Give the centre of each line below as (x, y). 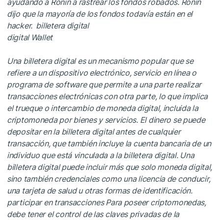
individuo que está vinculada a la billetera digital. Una (101, 155)
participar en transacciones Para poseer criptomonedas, (107, 202)
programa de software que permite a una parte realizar (104, 84)
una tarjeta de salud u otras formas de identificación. (100, 190)
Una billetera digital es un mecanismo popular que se (100, 61)
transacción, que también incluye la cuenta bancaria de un (109, 143)
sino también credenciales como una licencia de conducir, (109, 179)
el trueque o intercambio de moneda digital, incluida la (103, 108)
